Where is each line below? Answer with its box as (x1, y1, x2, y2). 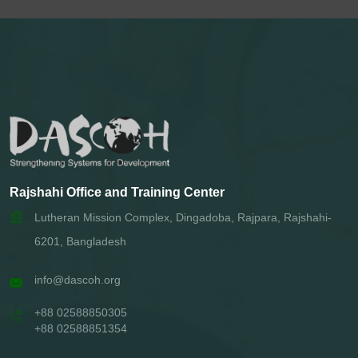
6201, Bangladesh (34, 235, 126, 249)
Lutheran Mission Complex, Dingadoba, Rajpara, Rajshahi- (34, 211, 332, 225)
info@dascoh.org (34, 273, 121, 287)
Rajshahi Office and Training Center (10, 185, 225, 200)
